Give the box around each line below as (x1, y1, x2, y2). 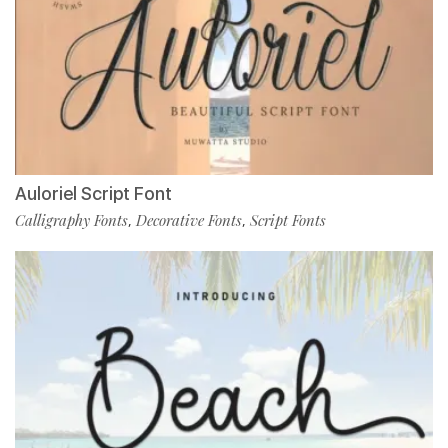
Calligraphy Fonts (15, 210, 128, 231)
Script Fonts (250, 210, 326, 231)
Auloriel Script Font (15, 183, 172, 205)
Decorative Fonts (136, 210, 242, 231)
